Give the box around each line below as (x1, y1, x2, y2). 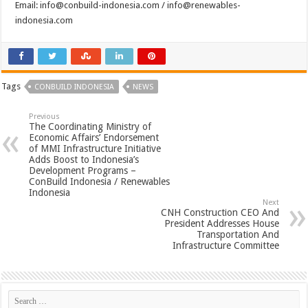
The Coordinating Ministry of (29, 121, 152, 133)
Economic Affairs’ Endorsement (29, 132, 159, 144)
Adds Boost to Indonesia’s (29, 154, 140, 166)
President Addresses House (164, 218, 279, 230)
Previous (29, 112, 60, 122)
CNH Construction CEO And (160, 207, 279, 219)
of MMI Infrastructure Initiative (29, 143, 162, 155)
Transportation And (196, 229, 279, 241)
